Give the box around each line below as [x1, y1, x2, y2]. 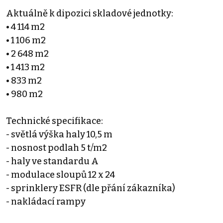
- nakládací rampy [6, 196, 86, 207]
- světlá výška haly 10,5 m [6, 128, 112, 140]
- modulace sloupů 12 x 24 [6, 169, 115, 180]
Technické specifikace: [6, 115, 103, 126]
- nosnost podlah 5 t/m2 [6, 142, 107, 153]
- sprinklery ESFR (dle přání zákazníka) [6, 182, 175, 194]
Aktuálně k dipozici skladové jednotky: [6, 7, 173, 19]
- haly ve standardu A [6, 155, 99, 167]
